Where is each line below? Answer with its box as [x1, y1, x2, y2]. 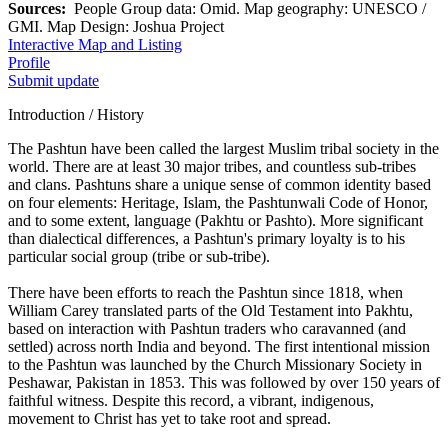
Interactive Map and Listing [8, 35, 182, 53]
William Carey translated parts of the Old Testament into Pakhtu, [8, 301, 413, 319]
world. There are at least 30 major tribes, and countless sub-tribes [8, 157, 416, 175]
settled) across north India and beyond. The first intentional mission [8, 337, 430, 355]
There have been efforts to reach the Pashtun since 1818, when [8, 283, 403, 301]
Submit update [8, 71, 99, 89]
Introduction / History [8, 105, 144, 123]
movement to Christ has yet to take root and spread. [8, 409, 331, 427]
